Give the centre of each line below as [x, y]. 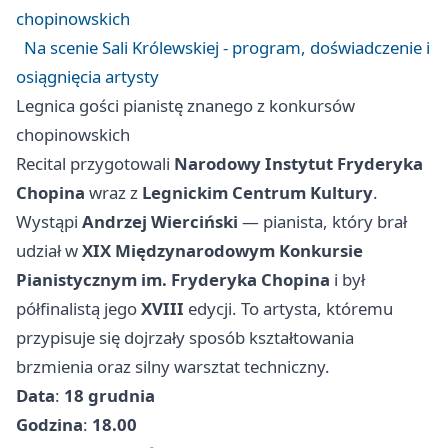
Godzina [49, 425]
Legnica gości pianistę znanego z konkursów [185, 106]
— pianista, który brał [322, 222]
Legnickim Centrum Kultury [257, 193]
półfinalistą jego [78, 309]
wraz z [113, 193]
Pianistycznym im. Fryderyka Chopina [173, 280]
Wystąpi [49, 222]
